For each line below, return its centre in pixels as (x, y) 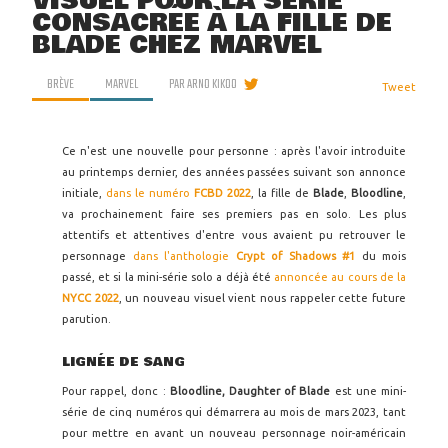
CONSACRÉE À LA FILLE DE (212, 23)
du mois (380, 256)
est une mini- (370, 391)
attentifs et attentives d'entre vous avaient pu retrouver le (234, 235)
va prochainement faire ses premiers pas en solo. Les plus (234, 214)
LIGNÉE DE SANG (123, 362)
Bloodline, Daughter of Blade (252, 391)
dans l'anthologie (184, 256)
